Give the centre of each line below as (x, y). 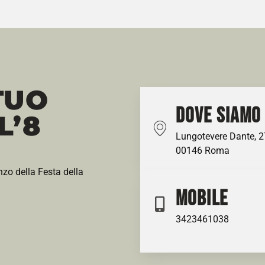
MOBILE (202, 199)
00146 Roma (202, 150)
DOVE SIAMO (218, 116)
